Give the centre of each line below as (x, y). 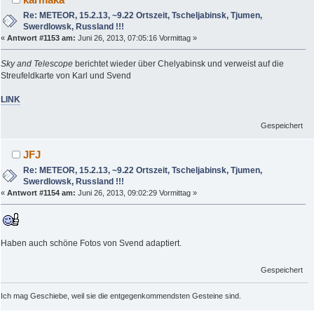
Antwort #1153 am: (41, 38)
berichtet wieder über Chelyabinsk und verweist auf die (178, 64)
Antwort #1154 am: (41, 193)
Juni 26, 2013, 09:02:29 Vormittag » (136, 193)
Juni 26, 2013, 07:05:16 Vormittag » (136, 38)
